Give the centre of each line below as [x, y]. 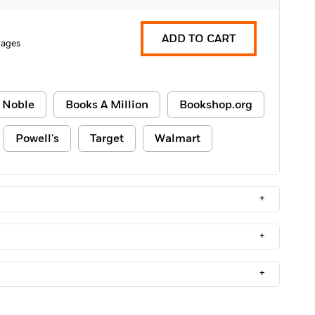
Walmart [178, 139]
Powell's [37, 139]
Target [107, 139]
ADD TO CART [199, 39]
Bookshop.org [216, 105]
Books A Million [107, 105]
